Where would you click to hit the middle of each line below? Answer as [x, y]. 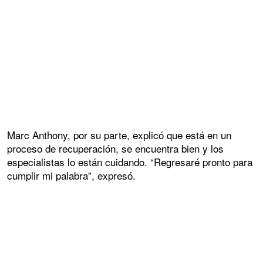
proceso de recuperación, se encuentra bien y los [115, 149]
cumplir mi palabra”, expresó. [71, 176]
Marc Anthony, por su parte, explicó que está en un [119, 135]
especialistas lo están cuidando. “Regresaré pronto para [130, 162]
